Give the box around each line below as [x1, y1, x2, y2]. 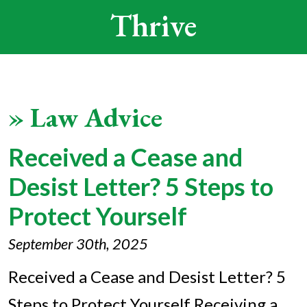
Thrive [110, 5, 197, 46]
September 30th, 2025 [8, 235, 148, 253]
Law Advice [30, 99, 162, 135]
